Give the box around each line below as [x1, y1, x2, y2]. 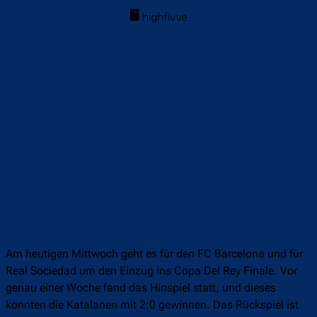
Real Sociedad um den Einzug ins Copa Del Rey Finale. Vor [6, 264, 297, 278]
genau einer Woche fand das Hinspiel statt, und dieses [6, 281, 276, 295]
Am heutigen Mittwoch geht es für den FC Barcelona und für [6, 247, 303, 261]
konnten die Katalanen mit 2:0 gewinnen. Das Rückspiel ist [6, 298, 299, 312]
